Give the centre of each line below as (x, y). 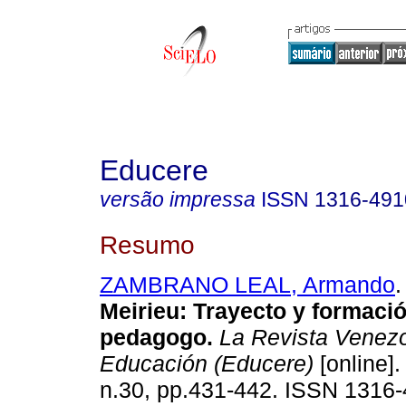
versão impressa (178, 199)
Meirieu (140, 311)
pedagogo (153, 338)
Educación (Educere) (207, 364)
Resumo (147, 244)
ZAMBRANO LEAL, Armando (247, 285)
